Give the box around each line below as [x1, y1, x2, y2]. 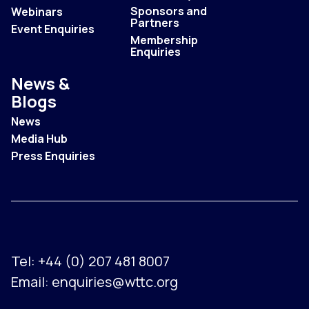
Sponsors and [130, 3, 208, 19]
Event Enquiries [11, 21, 94, 37]
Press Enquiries [11, 148, 95, 163]
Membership [130, 32, 199, 48]
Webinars [11, 3, 63, 19]
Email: [11, 272, 52, 291]
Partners [130, 14, 180, 30]
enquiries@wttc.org [52, 272, 178, 291]
